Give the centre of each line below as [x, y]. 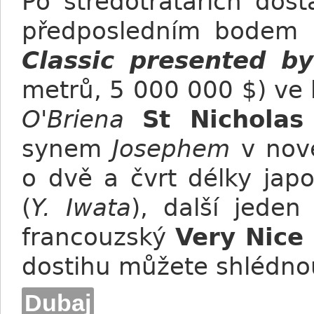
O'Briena [73, 119]
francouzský [98, 237]
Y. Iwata [81, 207]
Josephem [171, 149]
